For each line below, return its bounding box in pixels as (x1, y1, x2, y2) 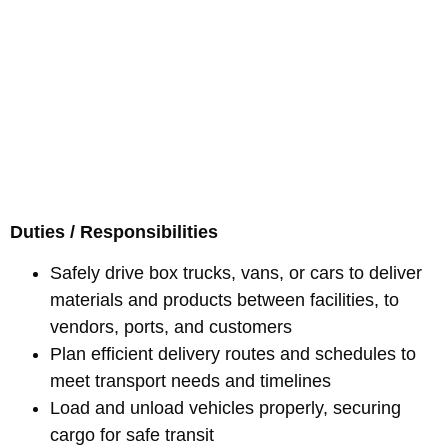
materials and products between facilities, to (50, 290, 399, 311)
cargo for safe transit (50, 425, 214, 446)
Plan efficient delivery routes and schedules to (50, 344, 416, 365)
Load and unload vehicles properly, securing (50, 398, 401, 419)
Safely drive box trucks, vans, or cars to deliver (50, 263, 422, 284)
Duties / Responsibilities (10, 221, 218, 242)
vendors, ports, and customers (50, 317, 292, 338)
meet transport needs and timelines (50, 371, 331, 392)
